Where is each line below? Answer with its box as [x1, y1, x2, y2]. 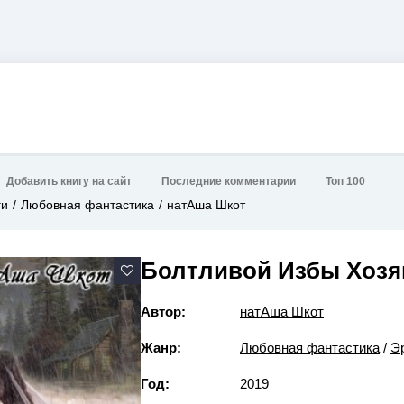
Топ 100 [326, 175, 365, 188]
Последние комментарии [161, 175, 296, 188]
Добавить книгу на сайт [6, 175, 132, 188]
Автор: [141, 304, 186, 319]
